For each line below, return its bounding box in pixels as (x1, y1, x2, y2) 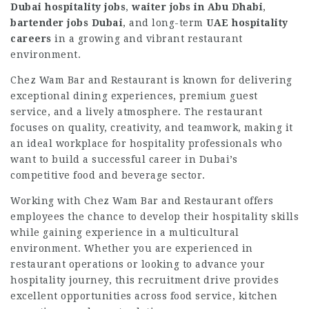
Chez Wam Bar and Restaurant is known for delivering (10, 74, 292, 86)
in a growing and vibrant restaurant (51, 33, 243, 44)
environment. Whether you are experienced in (10, 243, 253, 254)
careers (10, 33, 52, 44)
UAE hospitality (206, 17, 288, 28)
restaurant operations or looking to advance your (10, 259, 265, 270)
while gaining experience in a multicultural (10, 227, 239, 238)
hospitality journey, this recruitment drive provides (10, 275, 279, 286)
